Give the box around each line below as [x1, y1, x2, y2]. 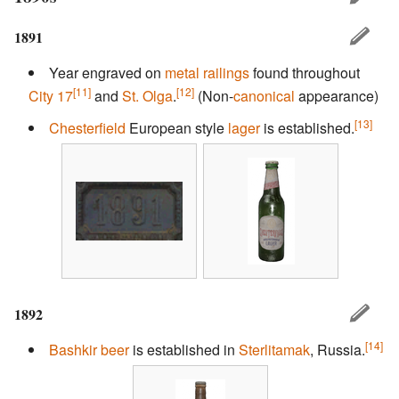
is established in [129, 339, 239, 361]
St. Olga [122, 85, 173, 107]
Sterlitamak [239, 339, 310, 361]
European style [126, 118, 228, 139]
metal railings [165, 62, 249, 84]
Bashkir [49, 339, 97, 361]
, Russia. [310, 339, 365, 361]
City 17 [28, 85, 73, 107]
